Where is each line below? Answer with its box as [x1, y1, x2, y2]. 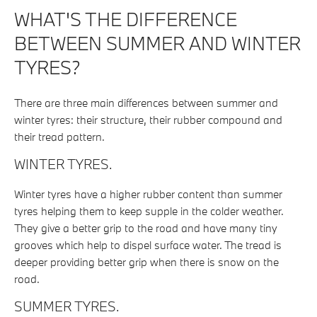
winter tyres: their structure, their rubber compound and [14, 112, 282, 127]
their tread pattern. [14, 129, 105, 144]
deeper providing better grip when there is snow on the [14, 254, 279, 269]
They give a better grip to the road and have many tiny [14, 220, 277, 235]
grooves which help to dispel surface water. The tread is [14, 237, 282, 252]
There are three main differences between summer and [14, 95, 278, 110]
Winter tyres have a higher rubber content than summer [14, 186, 282, 201]
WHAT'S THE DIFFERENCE [14, 6, 237, 31]
